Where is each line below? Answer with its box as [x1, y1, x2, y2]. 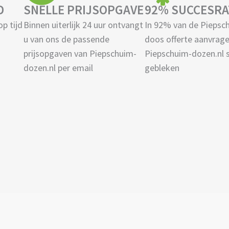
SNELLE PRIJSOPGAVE [23, 2, 144, 18]
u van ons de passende [23, 33, 109, 45]
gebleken [144, 62, 179, 74]
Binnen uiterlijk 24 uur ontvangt [23, 19, 143, 31]
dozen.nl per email [23, 62, 93, 74]
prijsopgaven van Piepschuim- [23, 48, 136, 60]
